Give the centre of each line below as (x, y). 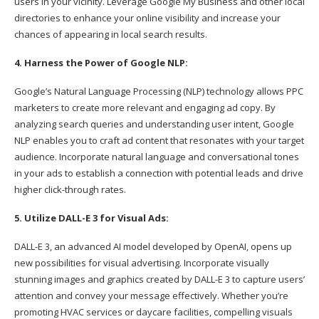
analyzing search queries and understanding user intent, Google (154, 124)
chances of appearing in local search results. (111, 34)
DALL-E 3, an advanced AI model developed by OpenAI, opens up (153, 246)
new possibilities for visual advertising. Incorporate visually (142, 262)
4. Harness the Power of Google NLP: (102, 62)
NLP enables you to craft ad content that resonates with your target (159, 140)
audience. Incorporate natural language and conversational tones (157, 156)
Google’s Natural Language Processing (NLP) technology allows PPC (159, 91)
